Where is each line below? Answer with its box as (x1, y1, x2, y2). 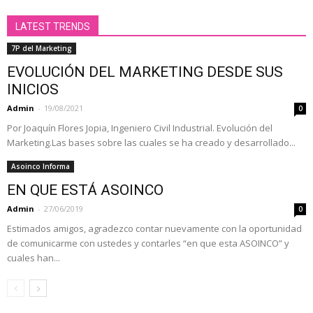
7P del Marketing (11, 43, 72, 53)
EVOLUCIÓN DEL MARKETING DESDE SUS (7, 63, 283, 80)
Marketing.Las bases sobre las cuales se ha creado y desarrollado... (7, 136, 296, 149)
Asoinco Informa (11, 161, 70, 171)
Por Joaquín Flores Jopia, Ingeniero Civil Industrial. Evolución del (7, 121, 272, 134)
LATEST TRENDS (15, 20, 90, 32)
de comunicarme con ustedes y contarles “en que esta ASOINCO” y (7, 236, 289, 249)
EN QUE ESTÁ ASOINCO (7, 181, 163, 198)
